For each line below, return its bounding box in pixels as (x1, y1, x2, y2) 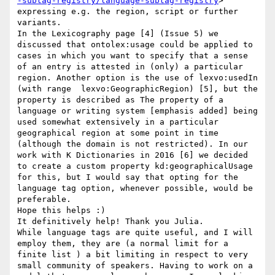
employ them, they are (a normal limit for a (17, 239, 228, 249)
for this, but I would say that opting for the (17, 172, 238, 182)
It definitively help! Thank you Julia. (17, 217, 204, 227)
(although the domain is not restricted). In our (17, 139, 248, 149)
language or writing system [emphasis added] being (17, 106, 258, 116)
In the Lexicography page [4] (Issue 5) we (17, 29, 219, 39)
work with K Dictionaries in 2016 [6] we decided (17, 150, 248, 160)
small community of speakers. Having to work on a (17, 261, 253, 271)
